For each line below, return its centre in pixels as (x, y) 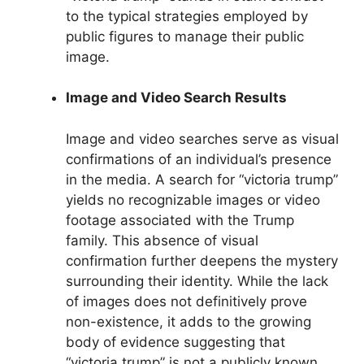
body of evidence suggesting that (175, 342)
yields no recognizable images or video (193, 199)
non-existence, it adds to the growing (188, 321)
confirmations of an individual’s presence (199, 159)
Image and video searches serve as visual (202, 139)
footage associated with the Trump (180, 220)
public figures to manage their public (185, 36)
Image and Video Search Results (176, 98)
